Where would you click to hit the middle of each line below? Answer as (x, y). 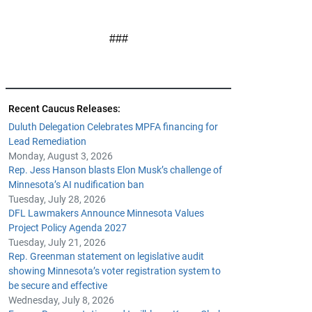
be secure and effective (58, 286)
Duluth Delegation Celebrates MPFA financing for (113, 127)
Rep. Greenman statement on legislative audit (106, 256)
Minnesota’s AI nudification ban (76, 185)
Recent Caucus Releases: (65, 109)
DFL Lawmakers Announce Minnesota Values (106, 213)
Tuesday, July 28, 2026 (57, 199)
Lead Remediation (47, 141)
